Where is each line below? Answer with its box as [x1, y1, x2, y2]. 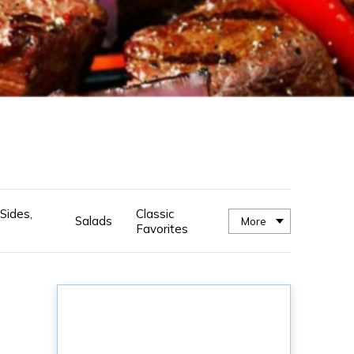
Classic [136, 205, 175, 221]
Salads [75, 213, 113, 228]
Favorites [136, 220, 189, 236]
